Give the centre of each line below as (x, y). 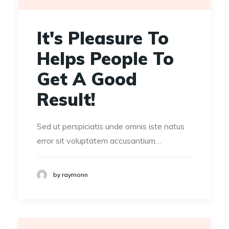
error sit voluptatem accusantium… (99, 140)
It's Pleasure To (103, 38)
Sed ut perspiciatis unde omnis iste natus (111, 126)
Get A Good (87, 79)
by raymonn (71, 175)
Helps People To (105, 58)
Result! (66, 99)
